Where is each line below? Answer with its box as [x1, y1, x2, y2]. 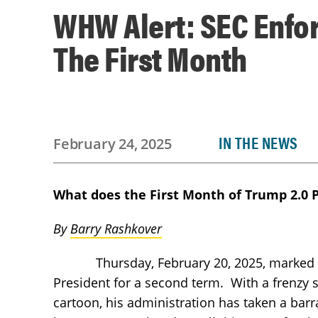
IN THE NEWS [218, 131, 298, 154]
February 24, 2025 [53, 134, 172, 153]
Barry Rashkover [70, 220, 162, 237]
